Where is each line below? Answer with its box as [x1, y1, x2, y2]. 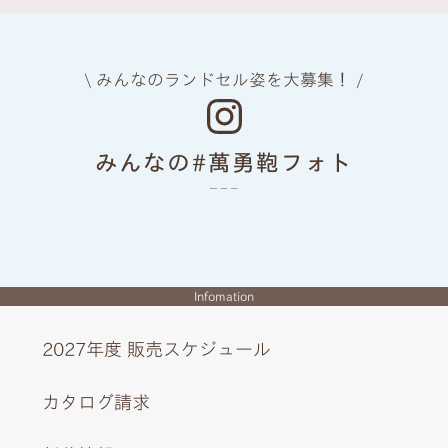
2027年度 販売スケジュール [42, 340, 271, 359]
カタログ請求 [42, 393, 150, 412]
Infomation [194, 289, 254, 303]
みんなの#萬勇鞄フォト [94, 151, 354, 175]
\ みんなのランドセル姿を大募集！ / [84, 70, 364, 88]
